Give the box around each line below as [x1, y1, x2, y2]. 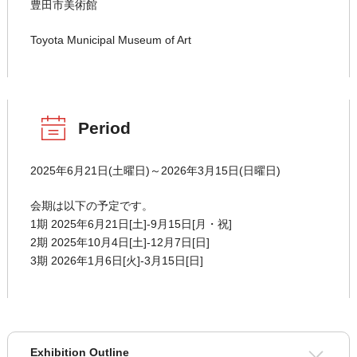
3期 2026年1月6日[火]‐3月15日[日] [29, 254, 203, 268]
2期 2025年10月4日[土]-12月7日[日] [29, 236, 210, 249]
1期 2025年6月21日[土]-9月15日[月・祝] [29, 218, 232, 231]
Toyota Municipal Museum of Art [29, 33, 191, 47]
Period [77, 119, 131, 138]
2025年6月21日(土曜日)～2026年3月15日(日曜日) [29, 164, 280, 178]
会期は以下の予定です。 [29, 199, 153, 213]
